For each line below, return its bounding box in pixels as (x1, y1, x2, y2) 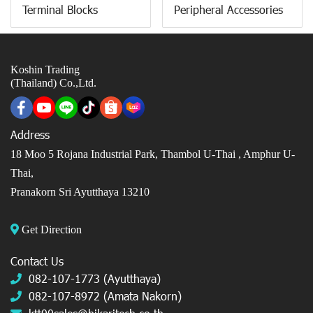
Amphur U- (243, 148, 295, 161)
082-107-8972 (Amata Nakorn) (29, 289, 182, 304)
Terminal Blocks (22, 2, 98, 17)
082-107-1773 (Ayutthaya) (29, 271, 161, 286)
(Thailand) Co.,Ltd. (10, 77, 96, 89)
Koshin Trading (10, 64, 80, 76)
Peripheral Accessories (174, 2, 283, 17)
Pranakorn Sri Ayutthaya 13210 (10, 186, 150, 198)
